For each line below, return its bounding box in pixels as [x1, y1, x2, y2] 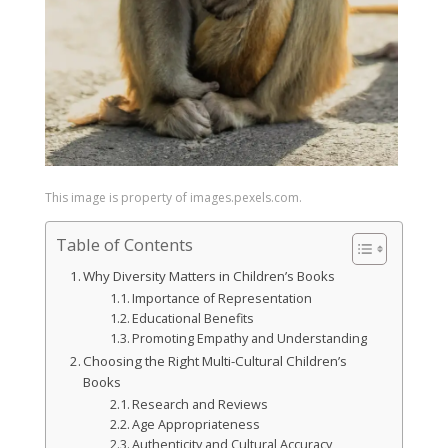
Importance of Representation [132, 290, 313, 308]
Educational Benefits [132, 310, 255, 328]
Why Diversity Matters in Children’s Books [83, 267, 336, 286]
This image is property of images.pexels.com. [44, 189, 302, 207]
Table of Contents [55, 233, 193, 257]
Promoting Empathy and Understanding [132, 330, 368, 348]
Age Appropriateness [132, 416, 261, 434]
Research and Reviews [132, 396, 269, 414]
